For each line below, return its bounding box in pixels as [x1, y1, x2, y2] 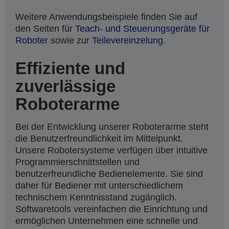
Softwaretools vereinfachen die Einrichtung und [15, 204, 208, 215]
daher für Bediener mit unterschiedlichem [15, 180, 183, 191]
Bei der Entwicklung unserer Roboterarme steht [15, 122, 209, 132]
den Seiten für [15, 24, 75, 34]
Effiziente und [15, 59, 125, 78]
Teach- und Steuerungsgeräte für [75, 24, 210, 34]
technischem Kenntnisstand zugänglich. [15, 192, 177, 203]
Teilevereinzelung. [92, 35, 166, 46]
